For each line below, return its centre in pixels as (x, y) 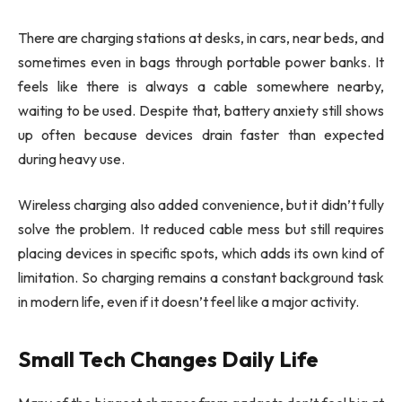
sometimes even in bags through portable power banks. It (201, 61)
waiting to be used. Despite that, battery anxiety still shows (201, 110)
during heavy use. (71, 158)
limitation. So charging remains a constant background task (201, 278)
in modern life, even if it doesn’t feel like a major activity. (188, 302)
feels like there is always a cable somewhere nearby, (201, 86)
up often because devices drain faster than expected (201, 134)
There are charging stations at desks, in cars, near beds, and (201, 37)
